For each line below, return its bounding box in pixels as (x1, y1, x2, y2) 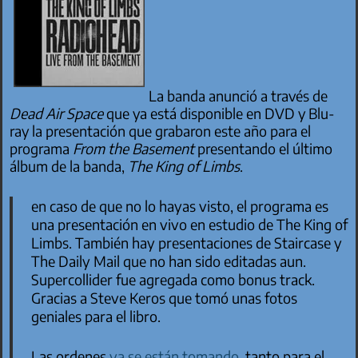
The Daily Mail (30, 251, 120, 270)
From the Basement (73, 139, 195, 157)
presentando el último (194, 139, 333, 157)
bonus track (237, 269, 312, 288)
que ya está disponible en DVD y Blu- (103, 104, 336, 122)
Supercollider (30, 269, 113, 288)
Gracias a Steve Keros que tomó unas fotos (30, 288, 297, 307)
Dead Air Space (10, 104, 104, 122)
